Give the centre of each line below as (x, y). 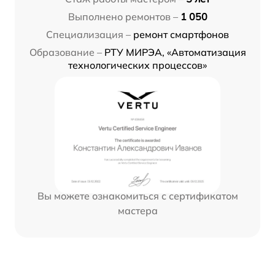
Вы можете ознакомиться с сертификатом (137, 196)
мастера (137, 211)
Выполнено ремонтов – (123, 17)
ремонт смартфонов (181, 35)
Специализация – (88, 35)
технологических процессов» (137, 65)
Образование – (65, 52)
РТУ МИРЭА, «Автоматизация (175, 52)
